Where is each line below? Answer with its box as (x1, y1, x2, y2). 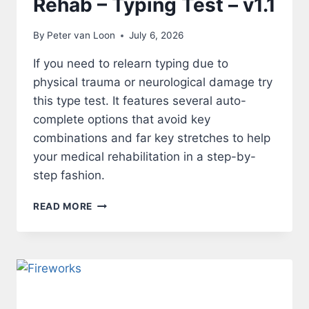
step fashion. (33, 168, 105, 183)
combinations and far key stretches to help (33, 131, 270, 146)
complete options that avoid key (33, 112, 210, 127)
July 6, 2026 (129, 30, 184, 41)
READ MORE (33, 201, 93, 212)
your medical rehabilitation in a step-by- (33, 150, 256, 164)
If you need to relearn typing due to (33, 57, 228, 71)
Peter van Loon (47, 30, 116, 41)
